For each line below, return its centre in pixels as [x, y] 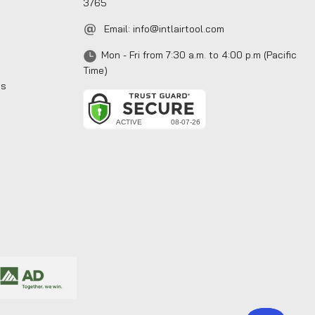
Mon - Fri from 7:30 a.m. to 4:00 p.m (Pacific [199, 55]
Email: [117, 28]
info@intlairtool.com [178, 28]
